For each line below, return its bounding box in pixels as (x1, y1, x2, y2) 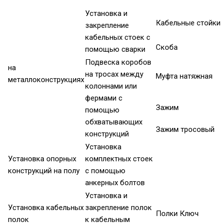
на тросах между (85, 70, 143, 79)
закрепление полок (85, 203, 152, 213)
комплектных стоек (85, 154, 153, 164)
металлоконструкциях (8, 75, 84, 85)
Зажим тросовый (156, 125, 215, 134)
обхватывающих (85, 117, 142, 127)
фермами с (85, 94, 122, 103)
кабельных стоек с (85, 33, 150, 42)
